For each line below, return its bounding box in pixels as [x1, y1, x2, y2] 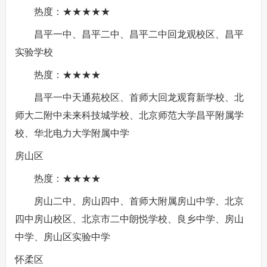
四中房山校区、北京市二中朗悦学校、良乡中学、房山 [14, 214, 244, 224]
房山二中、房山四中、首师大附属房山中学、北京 [33, 196, 244, 206]
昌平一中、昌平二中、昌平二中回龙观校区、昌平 [33, 29, 244, 39]
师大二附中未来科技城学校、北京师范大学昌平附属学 [14, 110, 244, 120]
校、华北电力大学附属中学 [14, 128, 129, 138]
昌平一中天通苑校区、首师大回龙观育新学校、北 [33, 92, 244, 103]
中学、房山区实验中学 [14, 232, 110, 242]
